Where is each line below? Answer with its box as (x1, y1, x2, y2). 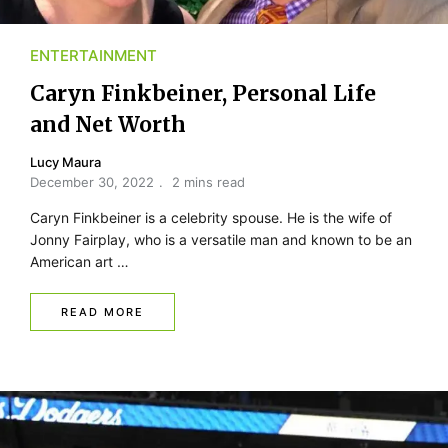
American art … (30, 253, 129, 271)
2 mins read (172, 174, 245, 191)
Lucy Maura (30, 154, 101, 171)
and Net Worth (30, 111, 186, 139)
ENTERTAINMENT (30, 46, 157, 66)
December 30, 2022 (30, 174, 154, 191)
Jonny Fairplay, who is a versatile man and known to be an (30, 231, 412, 249)
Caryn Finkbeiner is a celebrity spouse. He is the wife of (30, 209, 392, 227)
